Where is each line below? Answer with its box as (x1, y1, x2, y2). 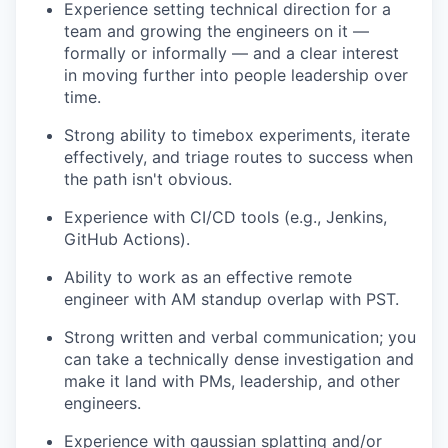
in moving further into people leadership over (64, 64, 408, 85)
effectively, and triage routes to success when (64, 146, 413, 167)
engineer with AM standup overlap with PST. (64, 288, 399, 309)
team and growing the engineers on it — (64, 20, 369, 41)
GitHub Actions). (64, 228, 190, 249)
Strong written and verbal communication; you (64, 326, 416, 347)
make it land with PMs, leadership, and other (64, 370, 400, 391)
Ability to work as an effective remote (64, 266, 352, 287)
